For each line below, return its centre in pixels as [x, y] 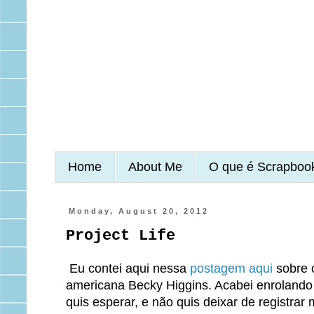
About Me [155, 166]
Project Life [120, 236]
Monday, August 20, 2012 [138, 211]
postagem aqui [231, 268]
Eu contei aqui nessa [128, 268]
